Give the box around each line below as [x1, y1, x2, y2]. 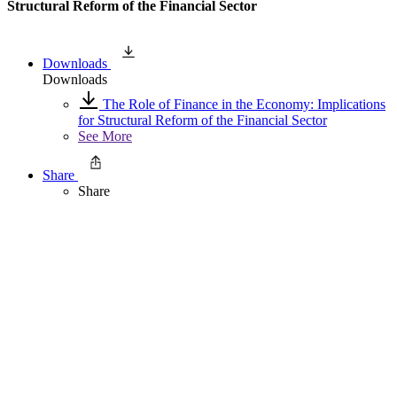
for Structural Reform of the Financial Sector [78, 113, 327, 128]
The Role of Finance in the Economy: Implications [99, 97, 385, 113]
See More [78, 128, 132, 144]
